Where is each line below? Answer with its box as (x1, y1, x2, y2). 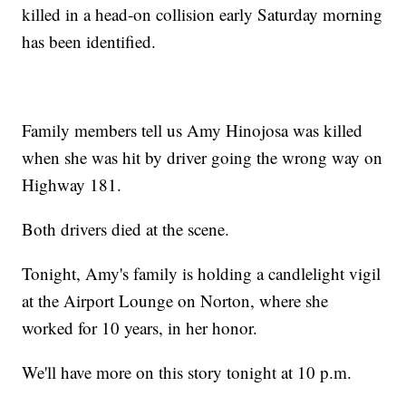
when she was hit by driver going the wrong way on (22, 145, 383, 169)
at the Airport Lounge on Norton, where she (22, 288, 329, 312)
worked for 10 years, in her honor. (22, 315, 258, 339)
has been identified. (22, 29, 157, 53)
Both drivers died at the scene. (22, 217, 230, 240)
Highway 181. (22, 172, 122, 196)
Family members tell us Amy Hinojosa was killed (22, 118, 363, 141)
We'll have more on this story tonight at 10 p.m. (22, 360, 353, 383)
